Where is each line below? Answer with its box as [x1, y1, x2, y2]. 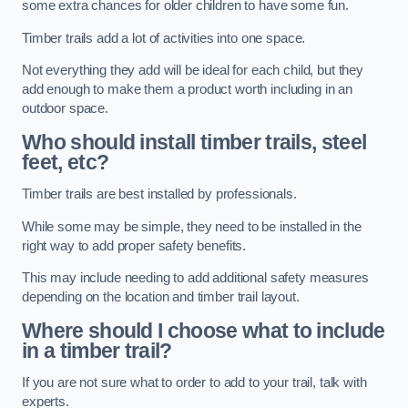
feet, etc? [22, 149, 109, 174]
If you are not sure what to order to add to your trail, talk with [22, 375, 367, 391]
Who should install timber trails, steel [22, 129, 367, 154]
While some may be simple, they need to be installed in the [22, 219, 362, 234]
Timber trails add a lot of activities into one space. [22, 30, 310, 46]
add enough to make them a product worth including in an [22, 82, 353, 97]
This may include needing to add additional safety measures [22, 270, 369, 286]
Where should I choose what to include [22, 318, 385, 342]
